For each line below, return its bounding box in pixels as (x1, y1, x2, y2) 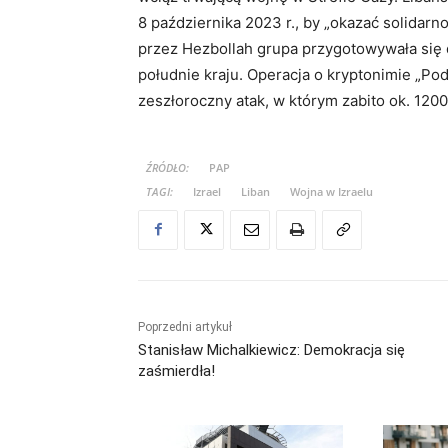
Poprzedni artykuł (138, 319, 232, 334)
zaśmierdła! (138, 361, 215, 380)
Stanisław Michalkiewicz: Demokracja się (138, 340, 405, 359)
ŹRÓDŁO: (146, 159, 189, 175)
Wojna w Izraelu (290, 183, 373, 199)
